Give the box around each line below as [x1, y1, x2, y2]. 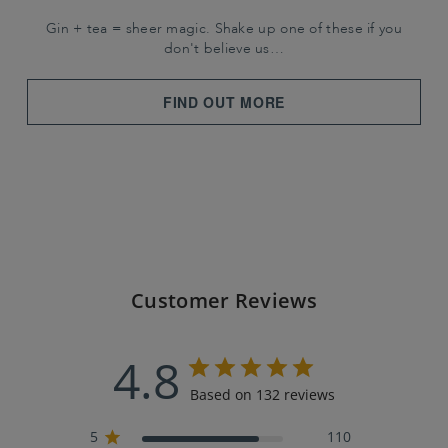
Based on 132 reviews [190, 385, 335, 405]
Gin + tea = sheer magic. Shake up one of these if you [46, 22, 402, 37]
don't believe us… [163, 42, 285, 57]
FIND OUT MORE [162, 92, 286, 113]
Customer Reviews [131, 287, 317, 315]
